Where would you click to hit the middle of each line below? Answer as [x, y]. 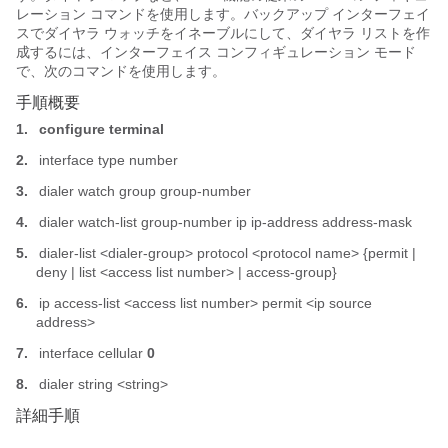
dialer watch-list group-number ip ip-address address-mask [223, 222]
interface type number [106, 160]
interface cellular [91, 353]
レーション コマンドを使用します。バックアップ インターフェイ [223, 14]
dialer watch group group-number [143, 191]
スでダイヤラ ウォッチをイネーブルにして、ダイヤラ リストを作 [223, 33]
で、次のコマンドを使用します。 [121, 71]
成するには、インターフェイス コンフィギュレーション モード [216, 52]
